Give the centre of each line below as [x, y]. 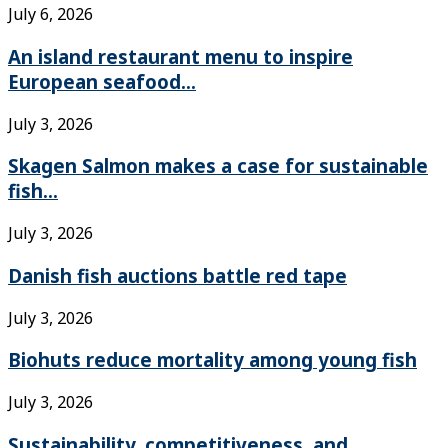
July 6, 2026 [50, 14]
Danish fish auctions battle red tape [177, 275]
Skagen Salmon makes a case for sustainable [218, 166]
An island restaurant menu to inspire [180, 56]
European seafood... [102, 81]
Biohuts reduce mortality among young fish [212, 360]
